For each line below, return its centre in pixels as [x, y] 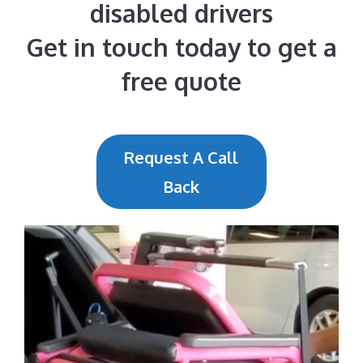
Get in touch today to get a [181, 47]
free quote [181, 81]
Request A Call [181, 157]
